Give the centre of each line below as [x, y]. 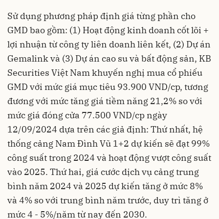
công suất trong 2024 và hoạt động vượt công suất [109, 157]
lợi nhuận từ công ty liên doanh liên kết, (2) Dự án [109, 44]
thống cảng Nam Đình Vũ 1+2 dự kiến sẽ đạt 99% [109, 143]
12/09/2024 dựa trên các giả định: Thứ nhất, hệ [105, 129]
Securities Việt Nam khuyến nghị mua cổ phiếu [105, 72]
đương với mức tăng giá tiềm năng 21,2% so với [105, 101]
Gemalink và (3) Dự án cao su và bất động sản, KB [109, 58]
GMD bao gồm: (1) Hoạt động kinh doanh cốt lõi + [108, 30]
